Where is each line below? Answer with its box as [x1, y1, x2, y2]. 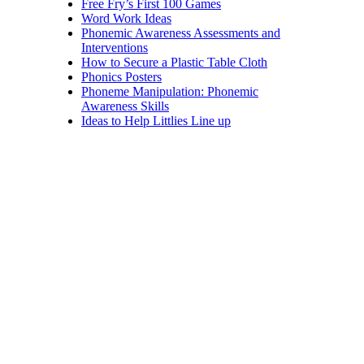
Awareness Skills [81, 98, 169, 113]
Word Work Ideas [81, 11, 171, 25]
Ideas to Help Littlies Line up [81, 113, 231, 128]
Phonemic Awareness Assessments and [81, 25, 280, 40]
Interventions [81, 40, 148, 54]
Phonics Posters [81, 69, 162, 84]
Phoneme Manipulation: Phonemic [81, 84, 258, 98]
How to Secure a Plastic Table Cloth [81, 54, 267, 69]
